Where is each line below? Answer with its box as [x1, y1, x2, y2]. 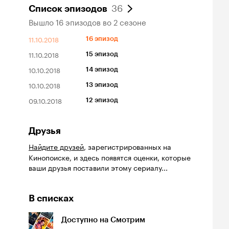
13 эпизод [86, 81, 118, 88]
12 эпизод [86, 96, 118, 104]
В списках [29, 193, 74, 204]
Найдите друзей [29, 141, 84, 152]
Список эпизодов [29, 3, 107, 14]
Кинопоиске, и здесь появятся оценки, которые [29, 151, 191, 163]
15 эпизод [86, 50, 118, 58]
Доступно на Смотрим [61, 215, 145, 224]
